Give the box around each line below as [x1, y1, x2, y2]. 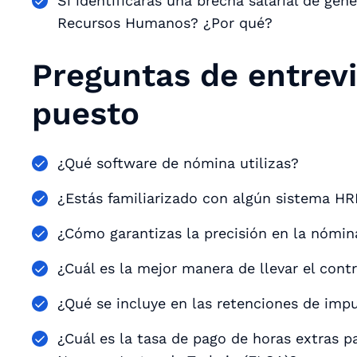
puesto [32, 95, 139, 132]
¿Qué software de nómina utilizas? [57, 155, 299, 171]
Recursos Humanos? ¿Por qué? [57, 14, 273, 31]
